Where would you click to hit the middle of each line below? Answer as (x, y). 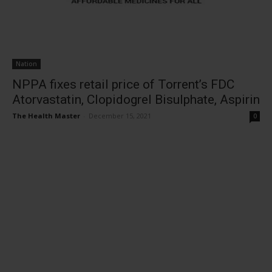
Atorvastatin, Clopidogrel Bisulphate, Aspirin (136, 99)
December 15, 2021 (120, 115)
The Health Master (46, 115)
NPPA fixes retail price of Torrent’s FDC (123, 84)
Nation (26, 63)
